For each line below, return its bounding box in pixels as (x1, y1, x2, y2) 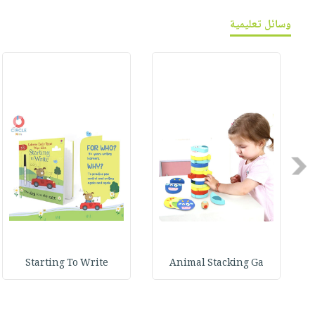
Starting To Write (25, 255, 108, 273)
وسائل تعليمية (230, 15, 292, 35)
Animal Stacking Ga (169, 255, 264, 273)
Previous (262, 156, 309, 176)
